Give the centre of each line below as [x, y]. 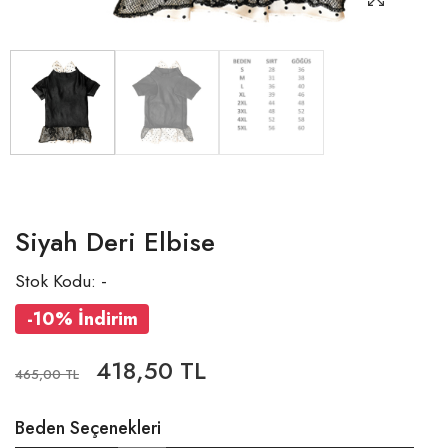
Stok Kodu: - [61, 280]
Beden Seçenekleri [88, 428]
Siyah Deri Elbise [115, 241]
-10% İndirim [82, 318]
